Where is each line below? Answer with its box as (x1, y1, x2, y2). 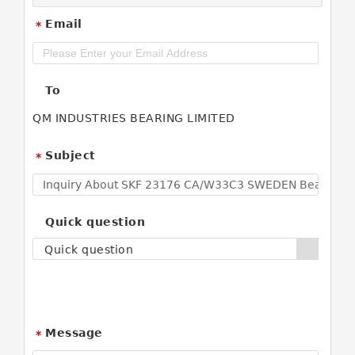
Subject (45, 149, 96, 162)
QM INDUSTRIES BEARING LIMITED (32, 112, 235, 124)
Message (45, 326, 103, 339)
